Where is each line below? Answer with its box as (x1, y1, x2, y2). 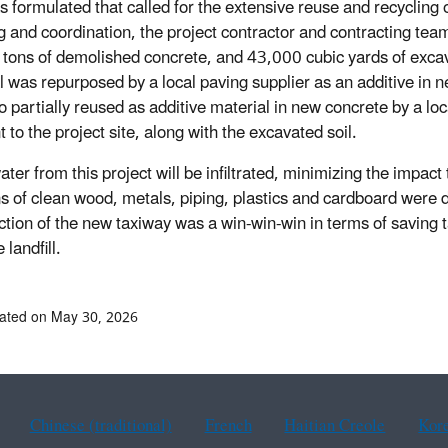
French (204, 408, 252, 445)
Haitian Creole (284, 408, 386, 445)
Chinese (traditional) (29, 408, 172, 445)
